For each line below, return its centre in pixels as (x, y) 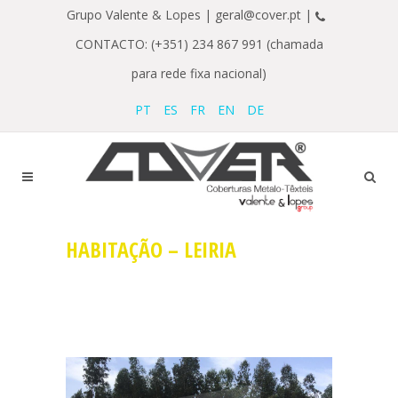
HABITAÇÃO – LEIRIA (151, 249)
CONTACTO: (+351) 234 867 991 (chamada (199, 44)
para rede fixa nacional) (199, 73)
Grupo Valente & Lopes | (140, 15)
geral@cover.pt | (265, 15)
